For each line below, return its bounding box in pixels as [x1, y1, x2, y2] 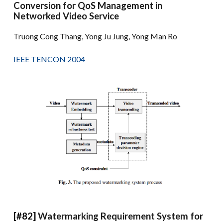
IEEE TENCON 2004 [13, 54, 86, 64]
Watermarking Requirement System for [38, 210, 204, 222]
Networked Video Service [13, 10, 119, 21]
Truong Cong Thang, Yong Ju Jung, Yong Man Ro [13, 31, 178, 41]
